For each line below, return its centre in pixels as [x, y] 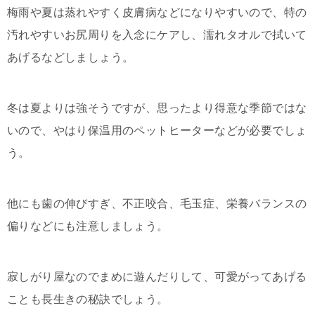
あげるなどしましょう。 [71, 57]
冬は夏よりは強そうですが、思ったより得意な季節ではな [157, 108]
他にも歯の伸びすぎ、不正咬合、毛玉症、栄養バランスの [157, 204]
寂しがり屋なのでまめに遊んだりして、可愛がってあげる [157, 277]
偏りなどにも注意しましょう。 [88, 226]
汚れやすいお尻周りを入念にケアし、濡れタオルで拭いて [157, 35]
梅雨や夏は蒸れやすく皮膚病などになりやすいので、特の [157, 12]
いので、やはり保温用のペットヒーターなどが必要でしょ [157, 130]
